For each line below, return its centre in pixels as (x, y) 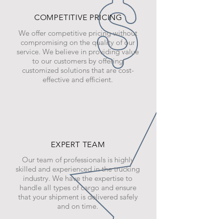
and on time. (78, 206)
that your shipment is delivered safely (78, 197)
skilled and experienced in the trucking (78, 169)
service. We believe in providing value (78, 52)
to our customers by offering (78, 61)
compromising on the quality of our (78, 42)
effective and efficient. (78, 79)
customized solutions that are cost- (78, 70)
